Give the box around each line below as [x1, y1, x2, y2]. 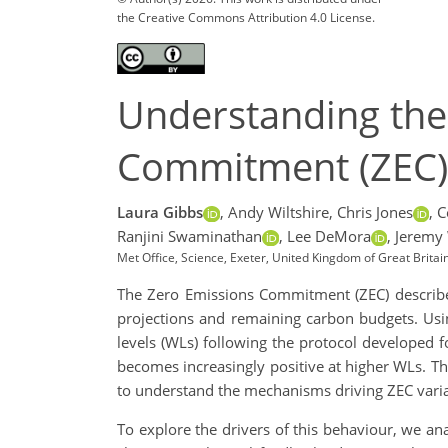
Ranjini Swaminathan [117, 226, 262, 247]
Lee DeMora [286, 226, 371, 247]
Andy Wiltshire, [227, 202, 333, 223]
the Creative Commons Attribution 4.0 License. [117, 8, 375, 26]
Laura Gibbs [117, 202, 203, 223]
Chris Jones [336, 202, 413, 223]
